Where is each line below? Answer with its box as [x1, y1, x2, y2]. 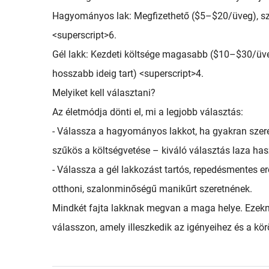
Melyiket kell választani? [52, 87, 156, 98]
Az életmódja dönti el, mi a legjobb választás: [52, 106, 243, 118]
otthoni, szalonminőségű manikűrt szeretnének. [52, 183, 252, 195]
